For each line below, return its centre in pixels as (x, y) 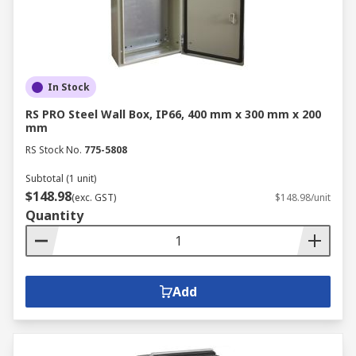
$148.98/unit (303, 197)
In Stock (69, 87)
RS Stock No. (54, 150)
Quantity (54, 215)
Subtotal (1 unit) (61, 178)
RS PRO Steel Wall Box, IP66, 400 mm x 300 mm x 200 (173, 114)
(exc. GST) (94, 197)
